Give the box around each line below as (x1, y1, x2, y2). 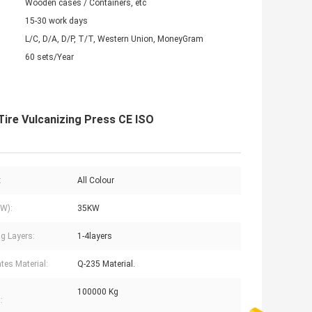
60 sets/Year (25, 52, 74, 63)
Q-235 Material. (77, 259, 135, 270)
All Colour (77, 175, 114, 186)
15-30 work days (25, 16, 88, 26)
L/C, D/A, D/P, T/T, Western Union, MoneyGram (25, 34, 203, 45)
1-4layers (77, 231, 112, 242)
